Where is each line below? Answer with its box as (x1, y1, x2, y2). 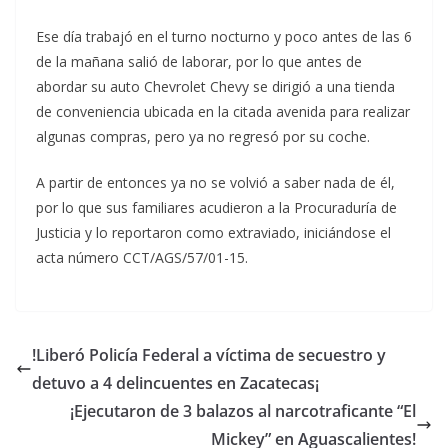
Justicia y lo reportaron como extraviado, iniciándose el (36, 223, 391, 242)
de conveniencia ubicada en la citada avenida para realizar (36, 102, 410, 121)
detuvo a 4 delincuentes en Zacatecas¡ (32, 372, 319, 394)
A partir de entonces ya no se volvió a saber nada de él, (36, 173, 395, 192)
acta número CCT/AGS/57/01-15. (36, 248, 248, 267)
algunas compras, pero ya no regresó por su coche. (36, 127, 370, 146)
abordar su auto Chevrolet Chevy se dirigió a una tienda (36, 77, 395, 96)
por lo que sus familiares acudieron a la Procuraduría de (36, 198, 397, 217)
